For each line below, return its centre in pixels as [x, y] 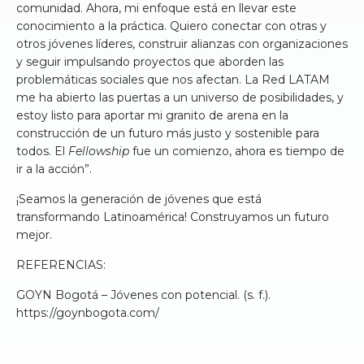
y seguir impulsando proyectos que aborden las [150, 62]
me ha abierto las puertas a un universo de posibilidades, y [180, 98]
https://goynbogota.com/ [89, 313]
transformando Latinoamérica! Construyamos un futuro [173, 217]
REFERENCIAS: [61, 265]
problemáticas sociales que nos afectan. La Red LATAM [173, 80]
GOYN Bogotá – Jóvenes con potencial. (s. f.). [143, 295]
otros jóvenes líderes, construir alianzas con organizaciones [182, 44]
